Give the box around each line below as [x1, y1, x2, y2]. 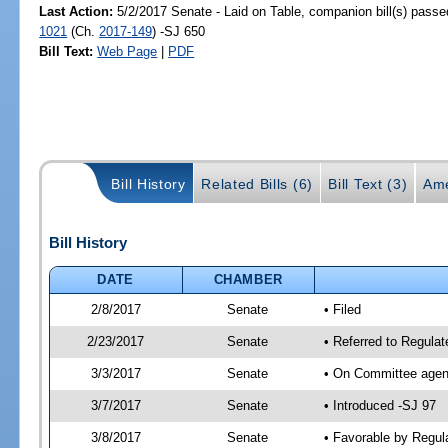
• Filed [323, 301, 361, 317]
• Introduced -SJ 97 [323, 397, 436, 413]
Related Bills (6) [201, 175, 313, 192]
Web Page [97, 43, 158, 59]
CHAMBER [213, 271, 284, 287]
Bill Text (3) [328, 175, 408, 192]
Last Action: [39, 3, 114, 19]
